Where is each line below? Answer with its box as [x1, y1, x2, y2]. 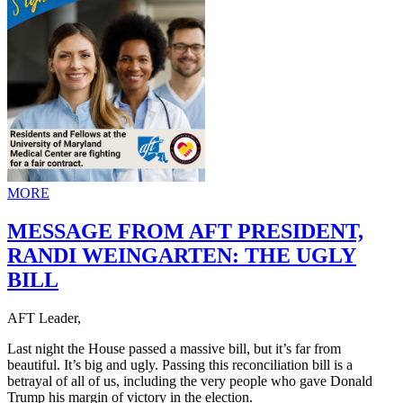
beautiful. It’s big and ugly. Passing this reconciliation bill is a [7, 356, 353, 372]
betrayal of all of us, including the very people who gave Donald [7, 372, 372, 389]
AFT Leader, [7, 309, 81, 326]
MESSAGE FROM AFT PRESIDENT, [7, 219, 363, 244]
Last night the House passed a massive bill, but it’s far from [7, 340, 341, 356]
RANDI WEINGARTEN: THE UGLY [7, 244, 356, 268]
